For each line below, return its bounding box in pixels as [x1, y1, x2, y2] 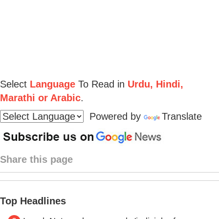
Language [30, 78, 75, 89]
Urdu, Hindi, [125, 78, 183, 89]
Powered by [84, 110, 144, 122]
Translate [162, 110, 202, 122]
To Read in [75, 78, 125, 89]
